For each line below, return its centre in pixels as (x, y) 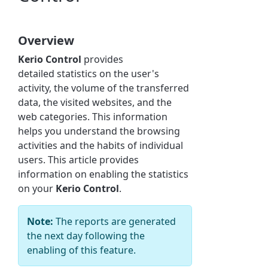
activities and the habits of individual (101, 145)
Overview (46, 40)
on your (37, 188)
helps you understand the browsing (99, 131)
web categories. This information (93, 116)
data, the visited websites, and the (95, 102)
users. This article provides (79, 159)
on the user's (128, 73)
